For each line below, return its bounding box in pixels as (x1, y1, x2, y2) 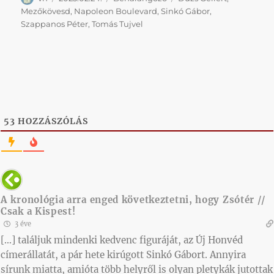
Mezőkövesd (21, 6, 71, 16)
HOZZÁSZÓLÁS (15, 115, 88, 127)
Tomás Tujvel (92, 18, 144, 29)
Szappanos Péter (21, 18, 89, 29)
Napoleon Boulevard (74, 6, 158, 16)
